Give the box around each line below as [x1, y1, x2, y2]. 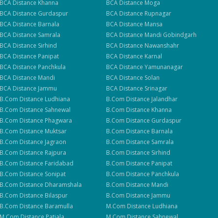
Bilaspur [44, 191, 68, 200]
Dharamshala [44, 181, 82, 189]
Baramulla [44, 202, 73, 210]
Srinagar [145, 84, 168, 92]
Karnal [145, 52, 163, 60]
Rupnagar [145, 9, 172, 18]
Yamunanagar [145, 63, 183, 71]
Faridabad [44, 159, 73, 167]
